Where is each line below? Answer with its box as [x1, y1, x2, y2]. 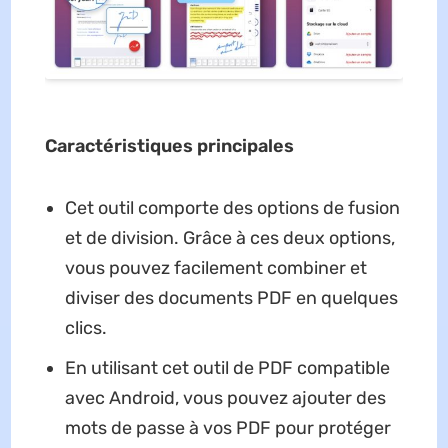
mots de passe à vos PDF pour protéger [64, 416, 391, 439]
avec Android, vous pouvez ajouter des [64, 386, 386, 409]
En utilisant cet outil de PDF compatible [64, 356, 390, 379]
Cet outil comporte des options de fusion [64, 196, 400, 219]
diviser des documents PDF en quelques [64, 286, 398, 309]
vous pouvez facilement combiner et [64, 256, 367, 279]
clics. [64, 316, 107, 339]
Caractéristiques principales [44, 134, 294, 157]
